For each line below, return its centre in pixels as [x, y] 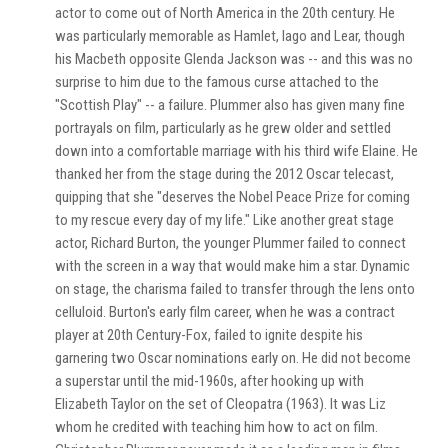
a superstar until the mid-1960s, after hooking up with [209, 381]
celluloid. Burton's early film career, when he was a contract [225, 312]
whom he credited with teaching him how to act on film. [216, 427]
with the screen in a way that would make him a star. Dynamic [232, 266]
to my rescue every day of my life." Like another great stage [224, 220]
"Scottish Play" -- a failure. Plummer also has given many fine [230, 105]
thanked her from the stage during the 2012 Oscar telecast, [224, 174]
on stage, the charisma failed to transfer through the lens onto [235, 289]
